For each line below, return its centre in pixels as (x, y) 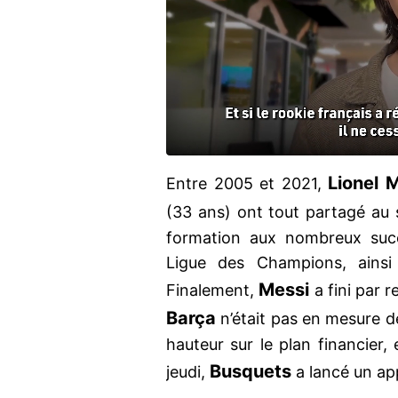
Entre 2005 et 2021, (247, 184)
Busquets (251, 372)
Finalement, (213, 291)
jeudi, (188, 372)
